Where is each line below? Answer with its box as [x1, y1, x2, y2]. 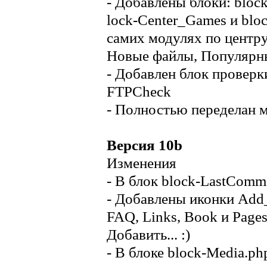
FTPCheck [107, 83, 171, 100]
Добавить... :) [107, 226, 190, 243]
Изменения [107, 154, 176, 172]
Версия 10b [107, 136, 182, 154]
